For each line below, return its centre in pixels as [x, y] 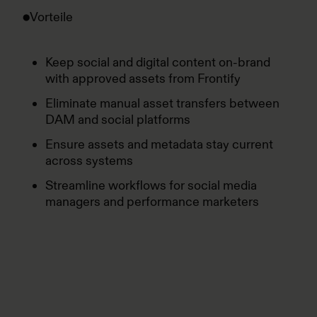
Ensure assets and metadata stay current [159, 144]
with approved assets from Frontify [143, 79]
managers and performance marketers [152, 202]
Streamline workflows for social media [151, 185]
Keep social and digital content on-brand [158, 62]
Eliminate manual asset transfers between [162, 103]
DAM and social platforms [118, 120]
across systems [89, 161]
